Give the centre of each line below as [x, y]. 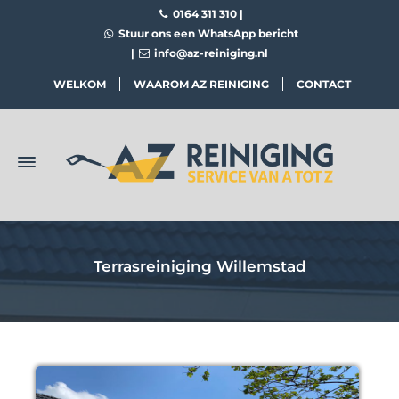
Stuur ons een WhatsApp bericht [207, 33]
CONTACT [323, 85]
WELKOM [79, 85]
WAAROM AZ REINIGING [201, 85]
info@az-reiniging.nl [210, 53]
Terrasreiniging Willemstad [199, 267]
